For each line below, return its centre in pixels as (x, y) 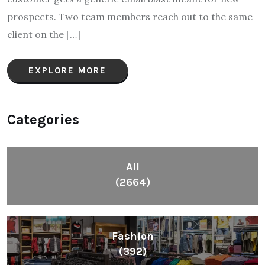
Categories (43, 119)
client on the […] (44, 34)
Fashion (132, 236)
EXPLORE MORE (67, 70)
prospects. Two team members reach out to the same (130, 16)
